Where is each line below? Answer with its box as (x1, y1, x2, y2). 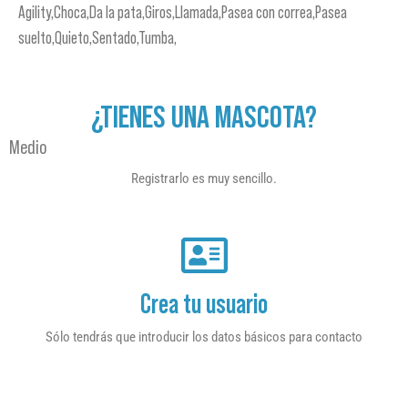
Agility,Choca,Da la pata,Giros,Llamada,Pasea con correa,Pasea (18, 3, 347, 22)
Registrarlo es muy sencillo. (131, 170, 277, 187)
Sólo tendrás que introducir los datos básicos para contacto (46, 329, 362, 346)
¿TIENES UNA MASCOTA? (91, 98, 317, 134)
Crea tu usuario (140, 289, 268, 320)
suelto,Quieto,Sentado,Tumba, (18, 28, 177, 47)
